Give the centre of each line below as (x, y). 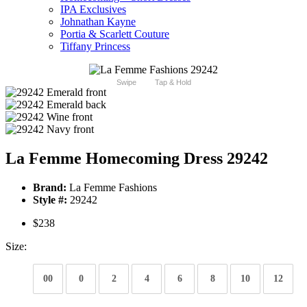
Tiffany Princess (95, 47)
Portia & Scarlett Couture (115, 34)
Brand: (50, 188)
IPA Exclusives (93, 10)
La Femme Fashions (112, 188)
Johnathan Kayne (98, 22)
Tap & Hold (173, 83)
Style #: (50, 200)
